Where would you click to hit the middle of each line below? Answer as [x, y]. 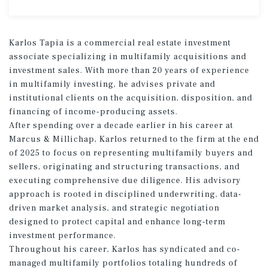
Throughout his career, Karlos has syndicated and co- [125, 249]
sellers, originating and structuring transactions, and [124, 167]
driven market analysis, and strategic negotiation [114, 208]
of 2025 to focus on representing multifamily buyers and [131, 153]
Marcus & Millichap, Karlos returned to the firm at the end [134, 139]
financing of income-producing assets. [93, 112]
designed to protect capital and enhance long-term [117, 222]
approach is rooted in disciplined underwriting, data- [125, 194]
